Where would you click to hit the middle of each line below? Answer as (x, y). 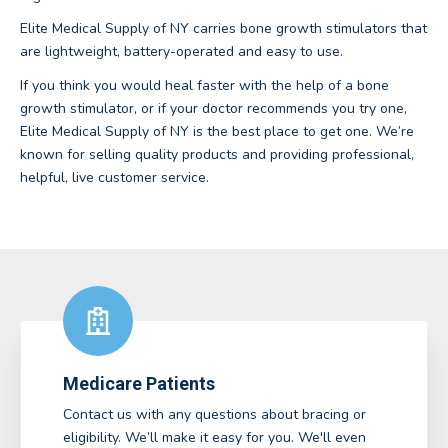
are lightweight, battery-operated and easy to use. (181, 52)
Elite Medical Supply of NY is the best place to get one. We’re (217, 131)
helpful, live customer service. (114, 177)
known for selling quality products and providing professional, (217, 154)
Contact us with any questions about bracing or (214, 415)
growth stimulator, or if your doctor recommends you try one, (213, 108)
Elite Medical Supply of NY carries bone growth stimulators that (223, 29)
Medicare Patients (139, 383)
